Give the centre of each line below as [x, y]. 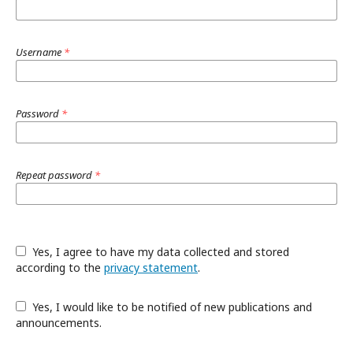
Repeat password [55, 175]
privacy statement [151, 267]
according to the [60, 267]
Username [40, 52]
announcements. [59, 322]
